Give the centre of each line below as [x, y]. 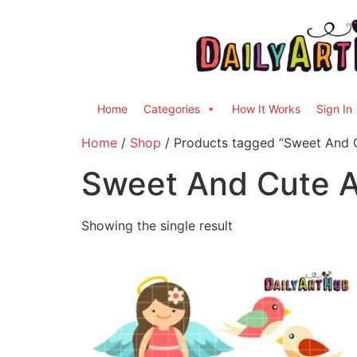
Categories [172, 109]
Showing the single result [157, 226]
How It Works [266, 109]
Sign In [334, 109]
